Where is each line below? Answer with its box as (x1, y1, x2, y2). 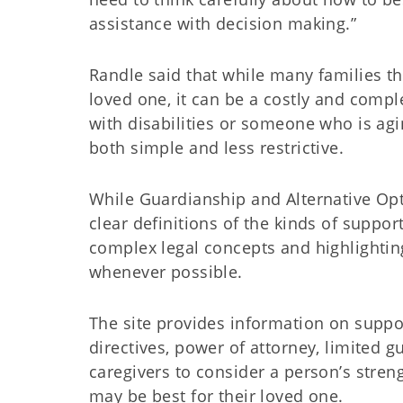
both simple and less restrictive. (89, 137, 353, 158)
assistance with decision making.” (89, 13, 362, 34)
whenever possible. (89, 261, 243, 282)
